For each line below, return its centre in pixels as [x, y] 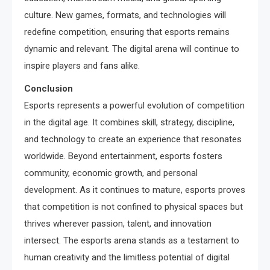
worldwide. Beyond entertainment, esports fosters [123, 156]
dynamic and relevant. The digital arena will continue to [132, 49]
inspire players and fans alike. [82, 66]
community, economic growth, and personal [111, 173]
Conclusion [49, 89]
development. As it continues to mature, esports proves [135, 190]
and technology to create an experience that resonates [133, 140]
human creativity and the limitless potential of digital [127, 258]
